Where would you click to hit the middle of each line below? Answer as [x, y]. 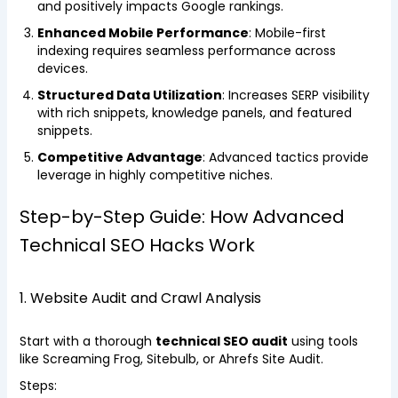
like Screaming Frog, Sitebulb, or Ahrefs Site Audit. [171, 359]
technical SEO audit [221, 341]
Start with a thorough [87, 341]
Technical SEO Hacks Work [137, 245]
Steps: [38, 386]
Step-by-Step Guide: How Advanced [182, 217]
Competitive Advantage [119, 157]
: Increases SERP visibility [295, 95]
